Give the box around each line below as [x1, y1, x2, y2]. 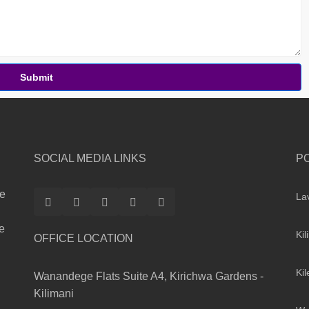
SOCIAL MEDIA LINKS [34, 152, 146, 165]
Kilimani [34, 288, 74, 300]
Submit [20, 72, 53, 83]
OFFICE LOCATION [34, 232, 133, 245]
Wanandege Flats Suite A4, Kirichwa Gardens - [34, 270, 263, 283]
